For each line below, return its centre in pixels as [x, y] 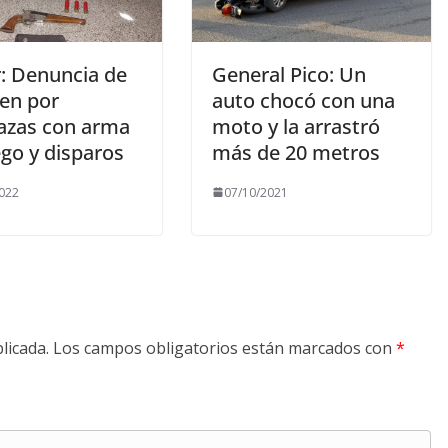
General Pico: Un [289, 74]
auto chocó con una [303, 100]
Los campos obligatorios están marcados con [224, 347]
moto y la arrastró [296, 126]
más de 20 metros [296, 152]
